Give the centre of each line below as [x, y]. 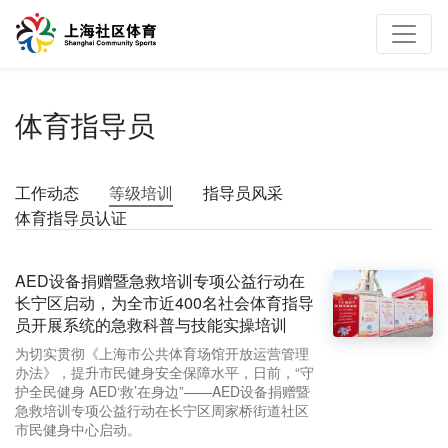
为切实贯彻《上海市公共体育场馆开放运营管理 [162, 352]
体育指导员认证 [71, 217]
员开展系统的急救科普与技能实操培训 [151, 324]
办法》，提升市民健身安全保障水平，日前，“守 [164, 371]
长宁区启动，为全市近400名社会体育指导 [164, 302]
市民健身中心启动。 [78, 428]
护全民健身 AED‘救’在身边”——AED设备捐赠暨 [162, 390]
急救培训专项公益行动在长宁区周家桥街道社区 [162, 409]
